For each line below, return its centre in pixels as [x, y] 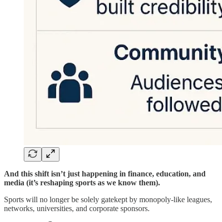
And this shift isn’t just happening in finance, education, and [105, 173]
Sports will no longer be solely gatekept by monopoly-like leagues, [108, 199]
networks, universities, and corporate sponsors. [77, 208]
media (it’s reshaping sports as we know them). [82, 182]
